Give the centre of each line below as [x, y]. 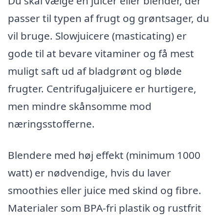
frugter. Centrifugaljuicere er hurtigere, [102, 89]
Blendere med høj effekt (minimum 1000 [104, 155]
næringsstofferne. [51, 124]
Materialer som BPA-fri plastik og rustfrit [105, 208]
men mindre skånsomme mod [80, 106]
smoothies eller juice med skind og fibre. [105, 190]
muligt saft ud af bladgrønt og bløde [95, 71]
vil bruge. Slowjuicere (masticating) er [97, 36]
